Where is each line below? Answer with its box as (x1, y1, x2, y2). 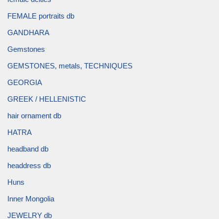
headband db (7, 144, 48, 153)
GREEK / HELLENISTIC (7, 94, 86, 103)
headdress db (7, 161, 51, 170)
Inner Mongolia (7, 194, 54, 203)
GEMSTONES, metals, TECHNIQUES (7, 61, 132, 70)
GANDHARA (7, 28, 49, 37)
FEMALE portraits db (7, 11, 74, 20)
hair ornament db (7, 111, 61, 120)
